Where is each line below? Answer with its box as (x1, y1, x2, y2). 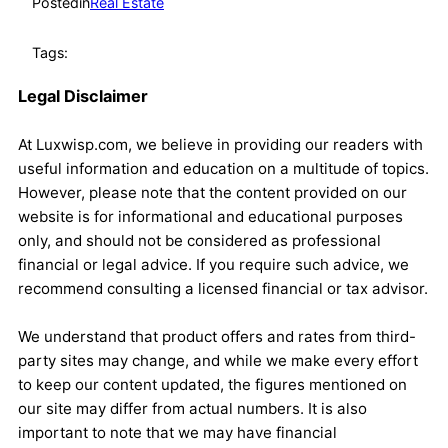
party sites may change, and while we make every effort (18, 351, 418, 371)
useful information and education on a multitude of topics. (18, 159, 429, 179)
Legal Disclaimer (18, 86, 148, 107)
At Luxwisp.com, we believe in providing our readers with (18, 135, 423, 155)
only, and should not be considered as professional (18, 231, 381, 251)
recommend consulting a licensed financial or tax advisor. (18, 279, 428, 299)
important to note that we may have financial (18, 423, 337, 443)
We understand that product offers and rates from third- (18, 327, 416, 347)
